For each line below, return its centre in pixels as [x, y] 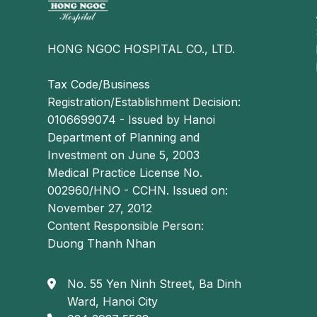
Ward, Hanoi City [113, 302]
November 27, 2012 [100, 208]
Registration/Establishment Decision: [144, 102]
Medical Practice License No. [125, 173]
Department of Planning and [124, 138]
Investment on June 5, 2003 [124, 155]
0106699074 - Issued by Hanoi [132, 120]
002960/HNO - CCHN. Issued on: [138, 191]
